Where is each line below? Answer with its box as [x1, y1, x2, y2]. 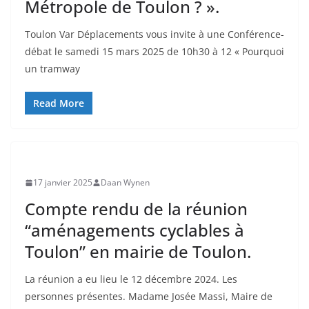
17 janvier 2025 [33, 177, 92, 188]
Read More [33, 97, 84, 110]
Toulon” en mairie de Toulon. [25, 240, 251, 263]
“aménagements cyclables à [25, 219, 244, 241]
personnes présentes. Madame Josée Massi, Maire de [25, 290, 272, 303]
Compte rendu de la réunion [25, 197, 248, 220]
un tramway [25, 62, 80, 75]
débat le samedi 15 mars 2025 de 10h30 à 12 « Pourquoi [25, 45, 284, 58]
